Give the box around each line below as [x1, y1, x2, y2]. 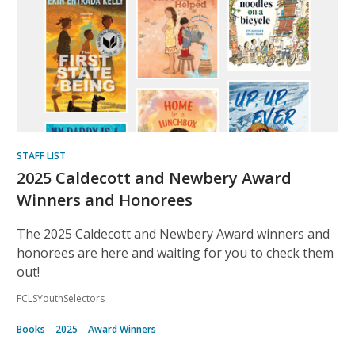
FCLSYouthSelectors [17, 292, 105, 305]
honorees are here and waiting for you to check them [17, 244, 334, 261]
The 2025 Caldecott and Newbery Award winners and [17, 225, 330, 242]
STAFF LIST [17, 149, 66, 162]
